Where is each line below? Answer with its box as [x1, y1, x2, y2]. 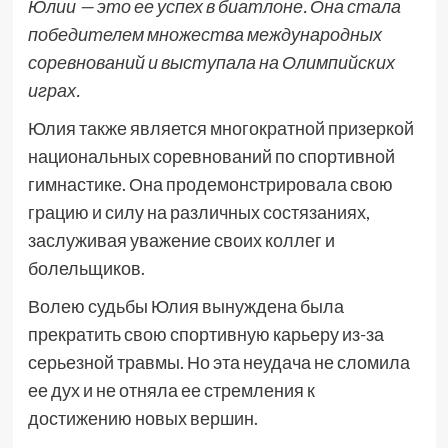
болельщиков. [27, 257, 145, 279]
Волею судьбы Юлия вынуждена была [27, 295, 344, 317]
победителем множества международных [27, 23, 382, 45]
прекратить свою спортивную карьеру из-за [27, 323, 384, 345]
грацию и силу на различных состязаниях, [27, 201, 370, 223]
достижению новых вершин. [27, 407, 258, 429]
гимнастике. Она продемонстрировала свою [27, 173, 393, 195]
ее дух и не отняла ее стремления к [27, 379, 315, 401]
